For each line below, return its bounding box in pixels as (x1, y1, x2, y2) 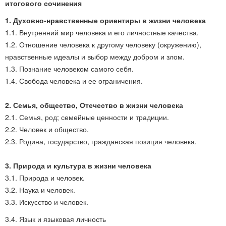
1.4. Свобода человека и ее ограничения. (5, 76, 143, 86)
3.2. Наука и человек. (5, 185, 75, 195)
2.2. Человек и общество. (5, 124, 89, 134)
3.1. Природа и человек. (5, 173, 85, 183)
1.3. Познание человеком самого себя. (5, 64, 134, 74)
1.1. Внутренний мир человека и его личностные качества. (5, 27, 199, 37)
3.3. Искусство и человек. (5, 197, 88, 207)
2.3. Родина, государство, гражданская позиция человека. (5, 136, 197, 146)
